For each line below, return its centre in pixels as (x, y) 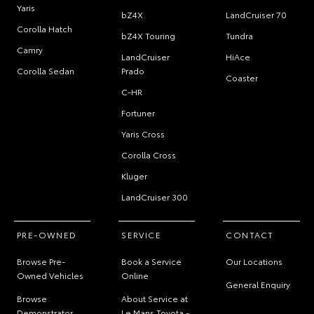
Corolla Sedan (46, 71)
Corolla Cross (149, 155)
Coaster (242, 78)
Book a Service (152, 261)
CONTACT (250, 235)
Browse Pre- (41, 261)
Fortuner (138, 113)
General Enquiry (258, 285)
